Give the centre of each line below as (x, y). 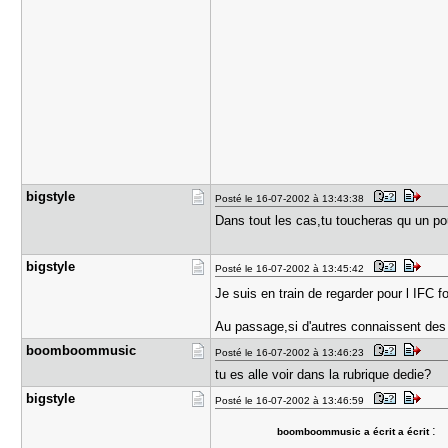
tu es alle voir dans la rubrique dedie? (323, 374)
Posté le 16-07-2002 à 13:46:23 (293, 352)
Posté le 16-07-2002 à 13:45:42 (293, 268)
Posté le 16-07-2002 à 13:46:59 (293, 400)
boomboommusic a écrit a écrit (354, 431)
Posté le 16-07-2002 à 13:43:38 (293, 198)
